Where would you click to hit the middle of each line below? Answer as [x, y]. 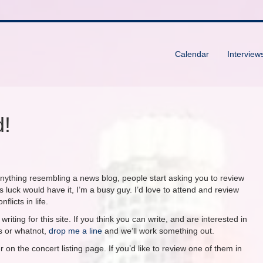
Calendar [192, 54]
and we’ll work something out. [158, 231]
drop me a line [75, 231]
